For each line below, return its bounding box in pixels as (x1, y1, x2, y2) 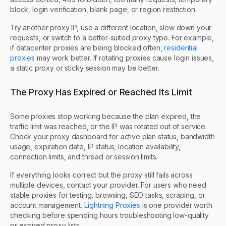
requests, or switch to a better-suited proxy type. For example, (10, 33, 214, 42)
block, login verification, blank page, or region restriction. (10, 5, 197, 14)
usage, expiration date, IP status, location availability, (10, 142, 181, 151)
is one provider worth (142, 200, 212, 209)
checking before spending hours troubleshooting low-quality (10, 210, 209, 219)
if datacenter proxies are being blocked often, (10, 43, 162, 52)
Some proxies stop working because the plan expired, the (10, 111, 201, 121)
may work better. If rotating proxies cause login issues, (36, 53, 214, 62)
